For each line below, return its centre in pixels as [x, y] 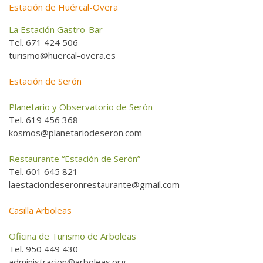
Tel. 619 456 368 [43, 120]
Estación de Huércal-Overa [63, 7]
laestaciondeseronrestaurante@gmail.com [95, 185]
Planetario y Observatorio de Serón [81, 107]
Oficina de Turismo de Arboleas [73, 236]
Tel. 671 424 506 [43, 43]
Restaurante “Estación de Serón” [75, 159]
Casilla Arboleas [40, 210]
